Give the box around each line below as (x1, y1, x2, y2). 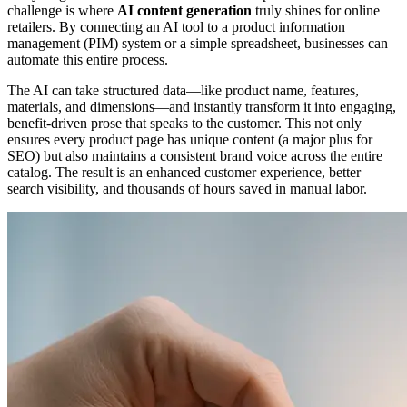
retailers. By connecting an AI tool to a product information (7, 18, 345, 35)
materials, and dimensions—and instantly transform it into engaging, (7, 98, 396, 114)
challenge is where (7, 2, 117, 18)
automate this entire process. (7, 51, 168, 67)
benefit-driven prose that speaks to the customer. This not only (7, 114, 362, 131)
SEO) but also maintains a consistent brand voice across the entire (7, 147, 382, 164)
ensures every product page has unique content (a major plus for (7, 131, 372, 147)
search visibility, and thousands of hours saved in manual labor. (7, 180, 367, 196)
